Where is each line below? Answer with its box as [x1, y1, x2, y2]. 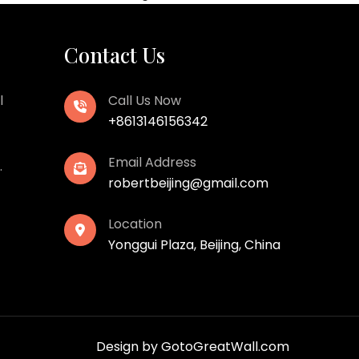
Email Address [108, 153, 197, 171]
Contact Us [64, 41, 166, 69]
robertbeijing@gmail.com [108, 174, 269, 192]
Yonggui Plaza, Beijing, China [108, 236, 281, 254]
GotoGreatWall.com [161, 337, 289, 356]
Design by [96, 337, 161, 356]
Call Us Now [108, 91, 182, 110]
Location [108, 215, 163, 233]
